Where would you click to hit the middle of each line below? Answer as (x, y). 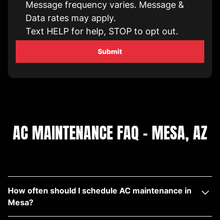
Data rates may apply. (71, 18)
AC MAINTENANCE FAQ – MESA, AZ (110, 133)
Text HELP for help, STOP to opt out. (102, 31)
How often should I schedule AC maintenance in (100, 191)
